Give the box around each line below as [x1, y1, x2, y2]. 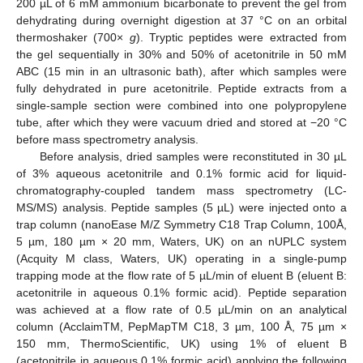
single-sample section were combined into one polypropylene [16, 99, 347, 113]
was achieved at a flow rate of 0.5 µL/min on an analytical [16, 303, 347, 317]
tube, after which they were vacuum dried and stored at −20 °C [16, 116, 347, 130]
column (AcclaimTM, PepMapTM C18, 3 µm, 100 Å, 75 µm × [16, 320, 347, 334]
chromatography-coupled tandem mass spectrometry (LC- [16, 184, 347, 198]
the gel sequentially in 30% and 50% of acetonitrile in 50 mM [16, 48, 347, 62]
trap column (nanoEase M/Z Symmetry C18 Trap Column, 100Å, [16, 218, 347, 232]
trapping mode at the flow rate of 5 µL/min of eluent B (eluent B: [16, 269, 347, 283]
